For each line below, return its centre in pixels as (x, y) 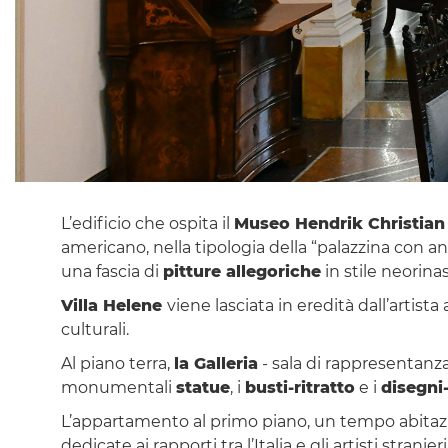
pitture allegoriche (241, 271)
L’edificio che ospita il (147, 223)
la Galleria (215, 363)
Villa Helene (113, 305)
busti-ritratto (299, 387)
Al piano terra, (117, 363)
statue (202, 387)
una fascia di (111, 271)
